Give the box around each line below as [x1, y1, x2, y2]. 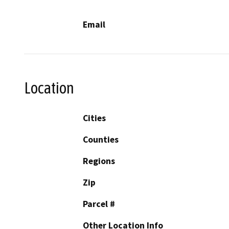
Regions [83, 155, 115, 167]
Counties [83, 133, 119, 145]
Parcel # [83, 198, 115, 210]
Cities [83, 112, 106, 124]
